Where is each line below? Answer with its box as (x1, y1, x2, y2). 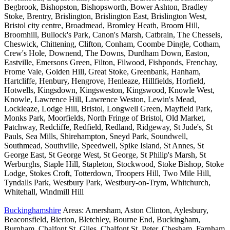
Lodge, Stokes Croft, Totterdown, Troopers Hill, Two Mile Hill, (4, 169, 211, 178)
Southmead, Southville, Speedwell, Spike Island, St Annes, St (4, 141, 204, 150)
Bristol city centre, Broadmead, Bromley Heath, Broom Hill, (4, 21, 200, 30)
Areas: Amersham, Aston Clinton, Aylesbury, (61, 206, 208, 215)
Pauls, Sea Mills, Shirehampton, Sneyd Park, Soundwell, (4, 132, 188, 141)
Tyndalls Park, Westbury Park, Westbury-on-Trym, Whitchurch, (4, 178, 210, 187)
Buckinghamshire (4, 206, 61, 215)
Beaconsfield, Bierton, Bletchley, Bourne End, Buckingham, (4, 215, 200, 224)
